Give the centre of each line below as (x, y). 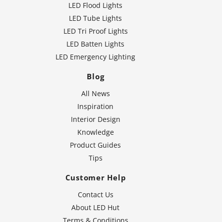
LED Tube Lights (96, 18)
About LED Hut (96, 208)
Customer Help (96, 178)
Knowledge (95, 132)
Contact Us (95, 195)
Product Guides (96, 145)
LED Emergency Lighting (96, 57)
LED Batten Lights (96, 44)
